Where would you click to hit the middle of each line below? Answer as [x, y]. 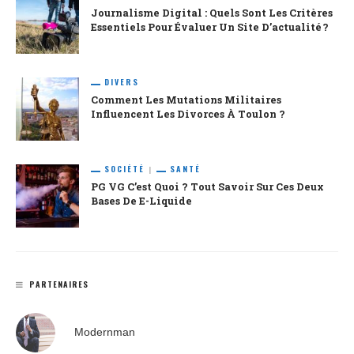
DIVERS [122, 82]
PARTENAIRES [59, 284]
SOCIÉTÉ [124, 169]
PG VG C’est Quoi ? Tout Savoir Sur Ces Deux [207, 187]
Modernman [105, 331]
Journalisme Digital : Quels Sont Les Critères [212, 13]
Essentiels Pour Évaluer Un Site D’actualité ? [210, 27]
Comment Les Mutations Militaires [186, 100]
